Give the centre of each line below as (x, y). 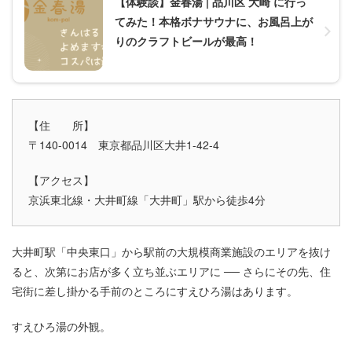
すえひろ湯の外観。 (61, 326)
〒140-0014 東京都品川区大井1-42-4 (124, 144)
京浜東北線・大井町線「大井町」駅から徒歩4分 (147, 199)
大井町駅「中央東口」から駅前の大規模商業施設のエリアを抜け (171, 251)
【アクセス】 (61, 180)
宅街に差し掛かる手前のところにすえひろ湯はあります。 (155, 290)
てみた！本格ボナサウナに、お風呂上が (214, 21)
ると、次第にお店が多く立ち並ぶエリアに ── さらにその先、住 (171, 271)
